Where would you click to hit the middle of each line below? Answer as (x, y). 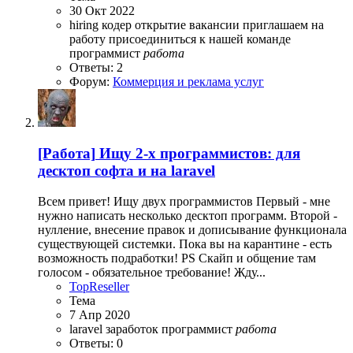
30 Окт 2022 (102, 11)
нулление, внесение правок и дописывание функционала (192, 229)
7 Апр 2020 (100, 314)
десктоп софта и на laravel (126, 171)
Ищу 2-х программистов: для (200, 154)
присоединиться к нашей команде (200, 39)
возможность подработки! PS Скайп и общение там (177, 258)
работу (89, 39)
